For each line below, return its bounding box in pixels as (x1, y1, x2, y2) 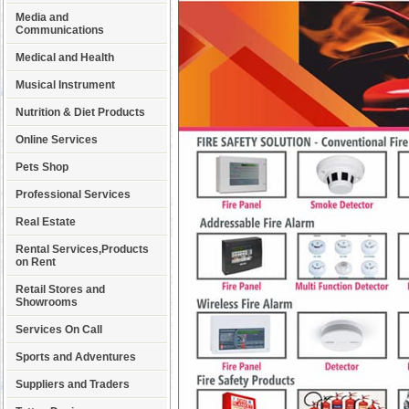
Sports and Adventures (16, 351, 136, 363)
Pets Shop (16, 161, 68, 173)
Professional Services (16, 188, 131, 201)
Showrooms (16, 296, 78, 309)
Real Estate (16, 215, 76, 228)
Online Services (16, 133, 98, 146)
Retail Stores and (16, 283, 105, 296)
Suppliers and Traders (16, 378, 130, 391)
